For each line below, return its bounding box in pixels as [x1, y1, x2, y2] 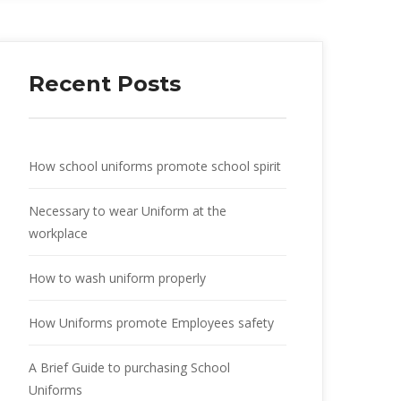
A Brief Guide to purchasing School [29, 358, 230, 376]
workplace [29, 224, 88, 242]
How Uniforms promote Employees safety [29, 313, 274, 331]
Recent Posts [29, 70, 181, 97]
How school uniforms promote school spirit [29, 157, 281, 175]
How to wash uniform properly [29, 269, 206, 286]
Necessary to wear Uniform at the [29, 201, 226, 219]
